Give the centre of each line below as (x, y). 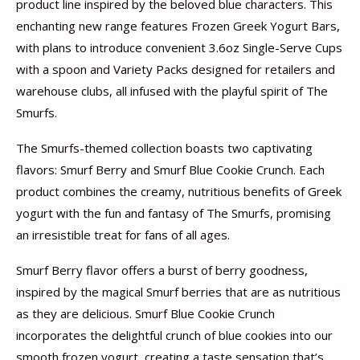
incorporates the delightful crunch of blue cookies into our (174, 335)
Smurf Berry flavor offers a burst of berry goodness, (162, 270)
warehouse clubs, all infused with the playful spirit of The (172, 91)
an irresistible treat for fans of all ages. (123, 235)
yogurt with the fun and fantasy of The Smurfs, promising (174, 213)
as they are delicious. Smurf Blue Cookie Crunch (145, 313)
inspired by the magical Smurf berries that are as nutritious (178, 292)
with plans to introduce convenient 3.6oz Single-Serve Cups (179, 47)
